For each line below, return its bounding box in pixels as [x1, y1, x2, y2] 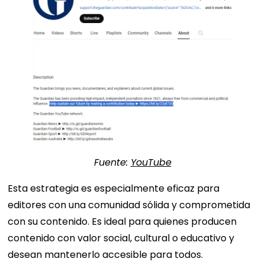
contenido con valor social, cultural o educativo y [8, 231, 235, 245]
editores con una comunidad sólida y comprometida [8, 198, 251, 212]
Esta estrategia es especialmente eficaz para [8, 181, 220, 195]
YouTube [130, 155, 172, 169]
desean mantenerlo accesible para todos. [8, 247, 203, 261]
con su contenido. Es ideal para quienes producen [8, 214, 237, 228]
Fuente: [93, 155, 131, 169]
